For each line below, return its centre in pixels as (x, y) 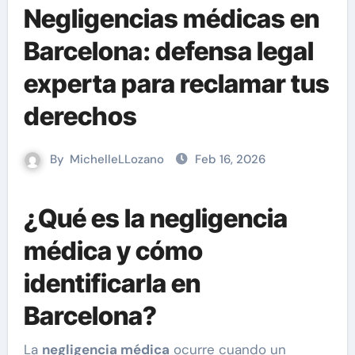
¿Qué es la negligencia (155, 218)
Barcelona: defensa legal (168, 51)
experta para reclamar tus (176, 84)
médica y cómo (113, 251)
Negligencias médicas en (171, 19)
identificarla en (112, 283)
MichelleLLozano (117, 159)
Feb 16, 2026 (230, 159)
